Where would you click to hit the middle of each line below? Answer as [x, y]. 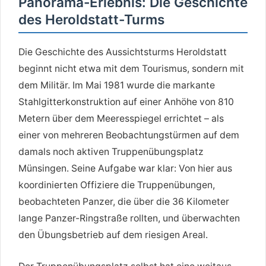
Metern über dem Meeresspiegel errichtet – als [121, 118]
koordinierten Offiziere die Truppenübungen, [117, 185]
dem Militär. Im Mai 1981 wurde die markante [117, 85]
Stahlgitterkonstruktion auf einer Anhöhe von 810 [126, 102]
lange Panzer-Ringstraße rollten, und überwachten [129, 218]
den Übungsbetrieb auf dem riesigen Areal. [113, 235]
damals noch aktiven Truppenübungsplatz [111, 151]
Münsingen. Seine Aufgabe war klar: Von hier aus [125, 168]
